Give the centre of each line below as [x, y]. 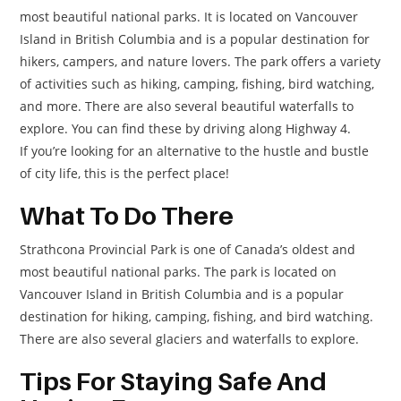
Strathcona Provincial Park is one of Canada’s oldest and [188, 249]
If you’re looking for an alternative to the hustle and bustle [195, 150]
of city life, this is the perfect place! [125, 173]
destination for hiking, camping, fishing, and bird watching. [197, 316]
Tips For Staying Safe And [174, 380]
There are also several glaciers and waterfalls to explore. [190, 338]
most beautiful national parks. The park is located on [179, 271]
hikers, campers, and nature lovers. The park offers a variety [200, 61]
